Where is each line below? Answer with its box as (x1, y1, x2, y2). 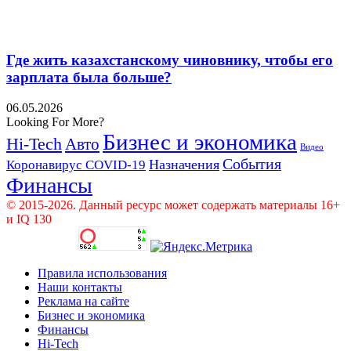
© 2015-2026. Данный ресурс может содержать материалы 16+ (6, 197, 340, 212)
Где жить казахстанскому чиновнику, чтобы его (6, 52, 333, 69)
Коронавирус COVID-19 (6, 157, 146, 172)
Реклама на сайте (38, 294, 129, 308)
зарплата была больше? (6, 69, 172, 86)
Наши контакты (38, 280, 122, 294)
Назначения (149, 156, 219, 172)
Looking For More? (6, 114, 104, 128)
